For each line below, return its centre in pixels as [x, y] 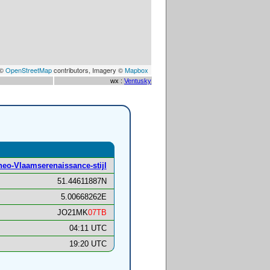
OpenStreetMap [29, 70]
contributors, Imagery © [88, 70]
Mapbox [137, 70]
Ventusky [138, 81]
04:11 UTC [88, 228]
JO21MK [72, 213]
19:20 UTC [88, 244]
